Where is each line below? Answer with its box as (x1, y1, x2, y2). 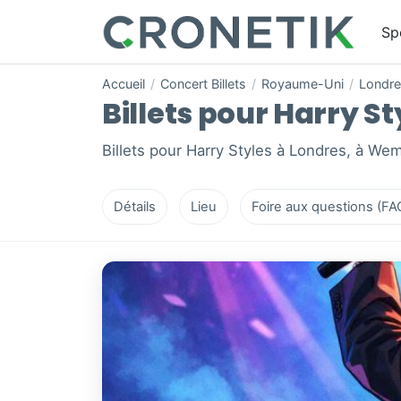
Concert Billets (160, 76, 246, 92)
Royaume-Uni (261, 76, 344, 92)
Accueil (102, 76, 145, 92)
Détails (114, 199, 156, 216)
